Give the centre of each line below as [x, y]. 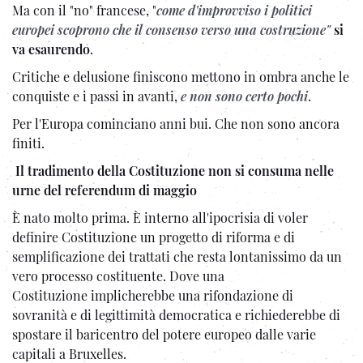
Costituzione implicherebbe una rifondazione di [153, 295]
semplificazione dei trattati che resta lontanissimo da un [177, 256]
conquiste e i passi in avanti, [96, 96]
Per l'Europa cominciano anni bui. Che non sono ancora [176, 123]
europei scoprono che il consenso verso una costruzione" [171, 29]
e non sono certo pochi [244, 96]
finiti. [28, 143]
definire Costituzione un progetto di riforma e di [154, 237]
